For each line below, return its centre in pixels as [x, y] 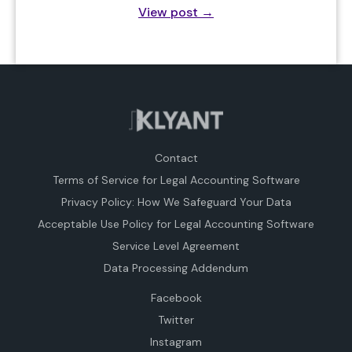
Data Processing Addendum [176, 268]
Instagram [176, 342]
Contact [176, 158]
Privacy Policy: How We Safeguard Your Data [176, 202]
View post [170, 13]
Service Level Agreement [176, 246]
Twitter [176, 320]
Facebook [176, 298]
